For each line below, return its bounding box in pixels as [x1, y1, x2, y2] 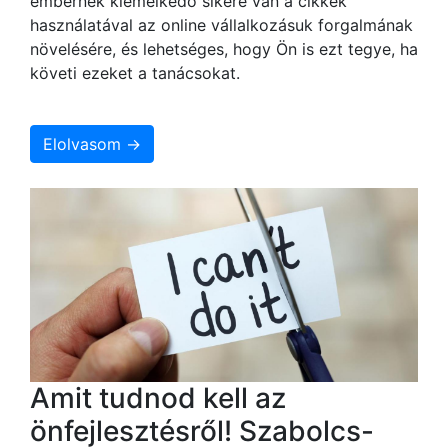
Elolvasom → [43, 133, 141, 154]
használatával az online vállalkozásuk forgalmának [30, 14, 413, 35]
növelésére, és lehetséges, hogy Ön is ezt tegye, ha [30, 38, 418, 59]
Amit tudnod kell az [30, 380, 286, 415]
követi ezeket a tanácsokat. [30, 62, 240, 83]
